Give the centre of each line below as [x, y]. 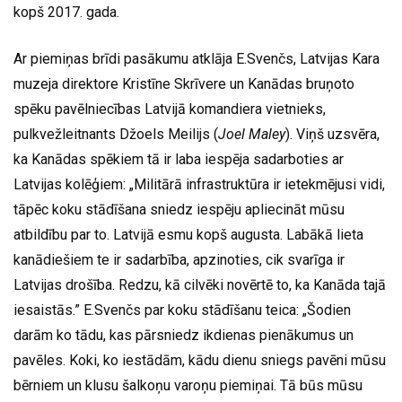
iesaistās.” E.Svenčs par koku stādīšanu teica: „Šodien [182, 310]
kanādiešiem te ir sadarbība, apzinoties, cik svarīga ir [179, 259]
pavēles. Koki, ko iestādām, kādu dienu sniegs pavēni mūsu [200, 360]
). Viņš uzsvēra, [332, 134]
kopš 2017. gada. [66, 12]
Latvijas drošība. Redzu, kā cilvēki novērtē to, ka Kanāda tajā [200, 284]
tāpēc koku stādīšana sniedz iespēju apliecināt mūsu [179, 209]
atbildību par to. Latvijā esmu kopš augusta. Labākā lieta [188, 234]
